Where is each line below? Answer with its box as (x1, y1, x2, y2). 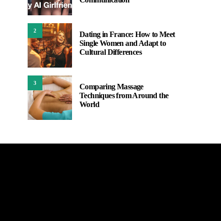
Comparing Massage (79, 82, 144, 91)
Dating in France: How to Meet (79, 30, 175, 38)
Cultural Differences (79, 48, 142, 56)
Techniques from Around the (79, 91, 169, 100)
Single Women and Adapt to (79, 39, 166, 47)
